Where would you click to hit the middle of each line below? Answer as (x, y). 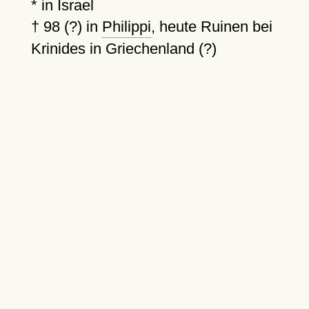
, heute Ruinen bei (211, 27)
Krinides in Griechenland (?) (123, 49)
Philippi (126, 27)
